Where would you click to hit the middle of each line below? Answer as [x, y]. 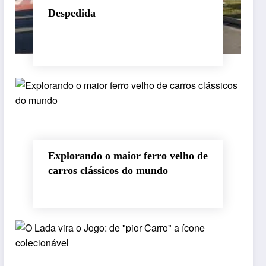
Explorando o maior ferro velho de [128, 155]
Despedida [72, 13]
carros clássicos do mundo [108, 170]
